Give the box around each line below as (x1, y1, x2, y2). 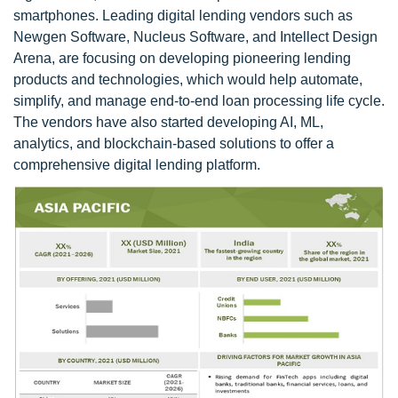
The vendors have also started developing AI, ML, (13, 115, 323, 131)
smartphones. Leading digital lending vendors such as (13, 8, 353, 24)
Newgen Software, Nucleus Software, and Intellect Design (13, 29, 378, 45)
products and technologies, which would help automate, (13, 72, 362, 88)
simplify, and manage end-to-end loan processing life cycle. (13, 93, 385, 109)
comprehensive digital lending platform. (13, 157, 260, 173)
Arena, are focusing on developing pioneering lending (13, 51, 351, 67)
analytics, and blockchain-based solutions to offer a (13, 136, 334, 152)
